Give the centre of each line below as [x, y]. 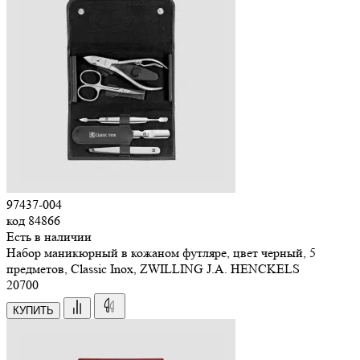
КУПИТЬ [33, 310]
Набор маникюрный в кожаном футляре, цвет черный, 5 [161, 252]
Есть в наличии [49, 236]
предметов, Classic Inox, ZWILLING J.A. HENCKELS [153, 268]
